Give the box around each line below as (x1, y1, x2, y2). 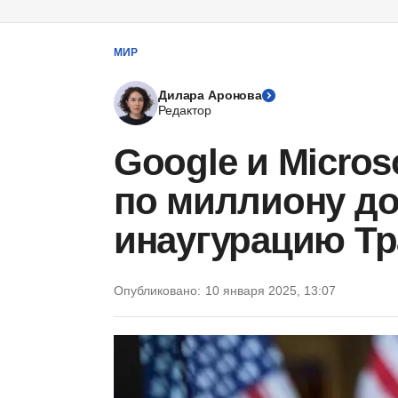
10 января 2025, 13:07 (205, 283, 336, 298)
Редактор (158, 103, 211, 117)
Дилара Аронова (158, 88, 263, 102)
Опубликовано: (114, 283, 201, 298)
